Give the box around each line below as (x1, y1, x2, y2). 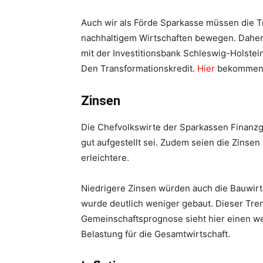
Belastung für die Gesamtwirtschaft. (81, 228, 230, 240)
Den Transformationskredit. (81, 63, 197, 74)
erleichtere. (81, 152, 129, 163)
